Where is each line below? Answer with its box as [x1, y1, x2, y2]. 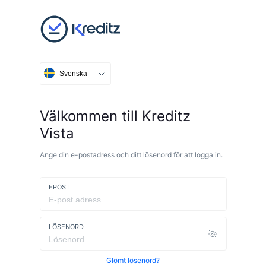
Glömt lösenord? [106, 256, 160, 265]
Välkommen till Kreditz [39, 107, 191, 125]
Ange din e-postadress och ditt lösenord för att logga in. [39, 150, 223, 159]
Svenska [59, 69, 87, 78]
